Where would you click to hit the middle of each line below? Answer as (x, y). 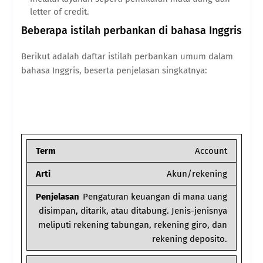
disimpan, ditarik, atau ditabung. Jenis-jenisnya (133, 211)
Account (211, 151)
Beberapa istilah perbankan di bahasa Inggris (131, 31)
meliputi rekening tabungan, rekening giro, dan (133, 225)
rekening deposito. (190, 239)
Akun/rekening (197, 174)
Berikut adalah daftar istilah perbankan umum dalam (127, 57)
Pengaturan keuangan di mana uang (155, 197)
